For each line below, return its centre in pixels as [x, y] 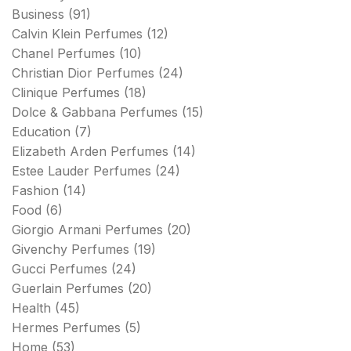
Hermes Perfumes [66, 327]
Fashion [35, 190]
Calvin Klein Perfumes [77, 33]
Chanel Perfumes [63, 53]
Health [31, 308]
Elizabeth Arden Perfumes [90, 151]
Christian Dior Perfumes [83, 72]
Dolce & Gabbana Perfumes [95, 112]
